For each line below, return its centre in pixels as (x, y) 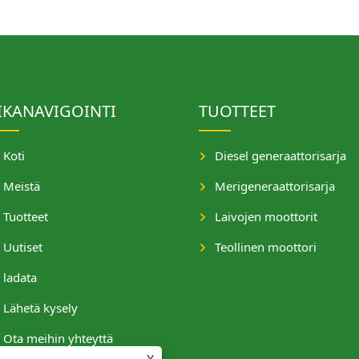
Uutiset (23, 247)
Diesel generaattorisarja (280, 155)
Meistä (22, 186)
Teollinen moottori (266, 247)
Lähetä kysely (40, 308)
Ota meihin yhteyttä (58, 338)
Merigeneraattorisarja (275, 186)
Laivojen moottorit (266, 216)
